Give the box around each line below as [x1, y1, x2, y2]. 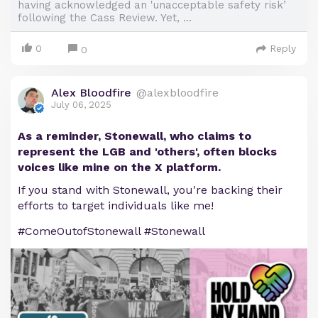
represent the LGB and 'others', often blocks [18, 145, 277, 159]
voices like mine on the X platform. [18, 160, 221, 175]
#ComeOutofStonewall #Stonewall [18, 224, 205, 238]
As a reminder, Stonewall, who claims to [18, 129, 251, 143]
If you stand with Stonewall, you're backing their [18, 183, 283, 197]
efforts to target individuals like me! [18, 199, 214, 213]
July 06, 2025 [51, 99, 111, 111]
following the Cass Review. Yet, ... [18, 11, 192, 25]
